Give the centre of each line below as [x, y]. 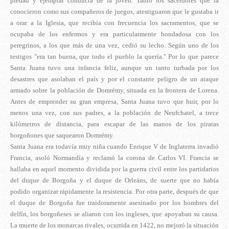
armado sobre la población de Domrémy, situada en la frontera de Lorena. [114, 90]
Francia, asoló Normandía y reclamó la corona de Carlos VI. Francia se [114, 158]
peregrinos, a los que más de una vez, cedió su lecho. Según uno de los [114, 45]
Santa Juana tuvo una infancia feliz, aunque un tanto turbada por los [114, 68]
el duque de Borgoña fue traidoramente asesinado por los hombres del [114, 203]
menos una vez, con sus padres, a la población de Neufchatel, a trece [114, 113]
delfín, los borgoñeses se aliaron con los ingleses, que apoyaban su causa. [114, 214]
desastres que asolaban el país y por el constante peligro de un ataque [114, 79]
